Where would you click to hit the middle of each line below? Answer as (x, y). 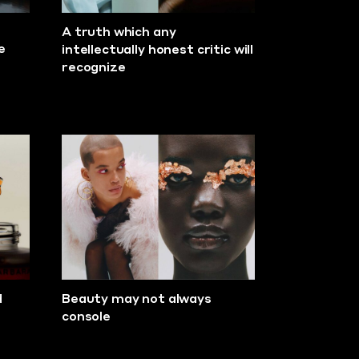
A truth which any (119, 33)
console (86, 317)
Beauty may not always (137, 300)
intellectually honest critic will (158, 50)
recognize (94, 68)
